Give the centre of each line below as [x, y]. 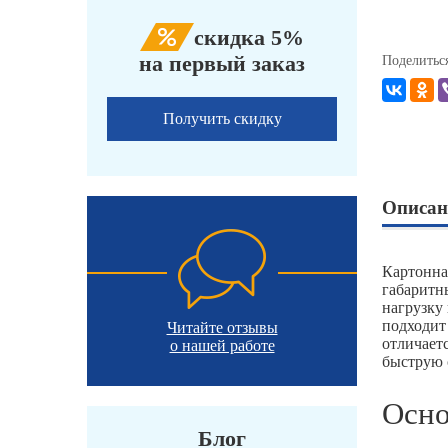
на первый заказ [222, 64]
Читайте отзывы [222, 328]
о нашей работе [222, 346]
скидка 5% [249, 38]
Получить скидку [222, 119]
